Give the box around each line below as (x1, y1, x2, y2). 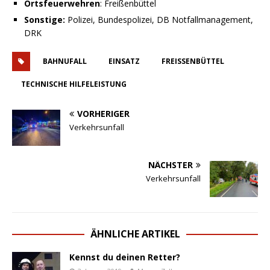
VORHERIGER (77, 107, 130, 119)
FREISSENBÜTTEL (162, 55, 220, 66)
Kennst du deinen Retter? (69, 251, 180, 263)
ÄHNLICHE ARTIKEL (90, 227, 180, 240)
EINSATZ (108, 55, 140, 66)
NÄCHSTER (148, 159, 193, 171)
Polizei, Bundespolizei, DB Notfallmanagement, (65, 13, 253, 25)
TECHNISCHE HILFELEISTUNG (21, 78, 127, 89)
